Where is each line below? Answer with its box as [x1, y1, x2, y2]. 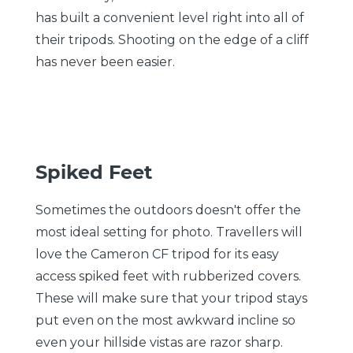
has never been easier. [35, 54, 175, 69]
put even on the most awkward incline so [35, 312, 295, 328]
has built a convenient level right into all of [35, 9, 304, 25]
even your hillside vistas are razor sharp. [35, 334, 283, 350]
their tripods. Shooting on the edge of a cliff [35, 32, 309, 47]
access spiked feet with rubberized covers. [35, 268, 301, 284]
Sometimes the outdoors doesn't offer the [35, 202, 301, 217]
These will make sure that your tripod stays [35, 290, 307, 306]
